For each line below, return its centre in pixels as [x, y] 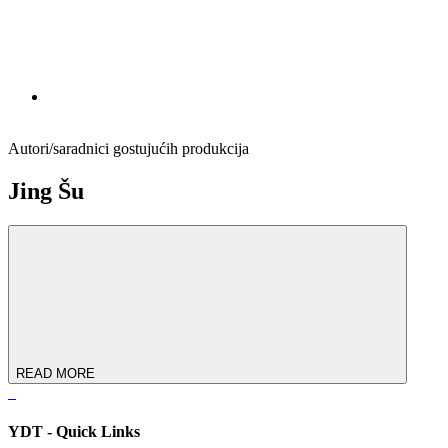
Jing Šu [46, 190]
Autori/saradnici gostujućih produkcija [128, 148]
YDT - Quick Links [74, 432]
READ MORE [55, 373]
